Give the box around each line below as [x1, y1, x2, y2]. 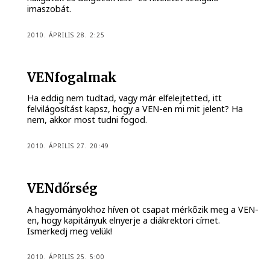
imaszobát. [27, 3, 72, 15]
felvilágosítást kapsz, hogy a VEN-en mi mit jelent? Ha [27, 103, 243, 115]
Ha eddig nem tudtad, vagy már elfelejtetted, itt [27, 92, 222, 104]
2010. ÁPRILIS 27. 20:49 [27, 141, 110, 150]
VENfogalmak [27, 69, 118, 86]
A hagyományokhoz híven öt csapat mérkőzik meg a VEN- [27, 203, 259, 215]
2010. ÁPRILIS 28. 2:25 [27, 30, 105, 39]
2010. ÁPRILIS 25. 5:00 [27, 253, 105, 262]
